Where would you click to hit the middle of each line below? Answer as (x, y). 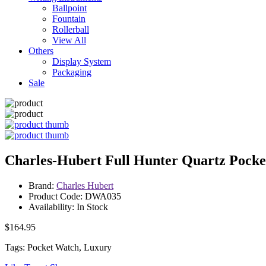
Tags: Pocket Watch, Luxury (58, 247)
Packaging (72, 72)
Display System (82, 61)
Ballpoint (69, 8)
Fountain (69, 19)
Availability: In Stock (68, 207)
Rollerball (71, 29)
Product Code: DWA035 (75, 196)
